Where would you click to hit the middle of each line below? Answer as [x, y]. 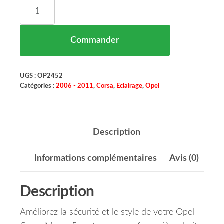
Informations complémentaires [95, 159]
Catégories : [38, 86]
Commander [95, 41]
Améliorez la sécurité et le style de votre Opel [107, 213]
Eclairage [129, 86]
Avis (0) [184, 159]
